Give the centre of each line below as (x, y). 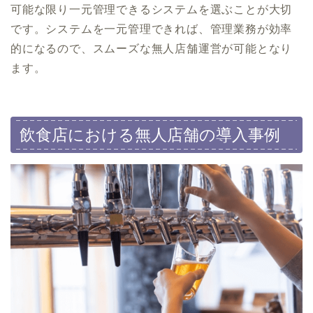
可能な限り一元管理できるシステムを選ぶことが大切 (152, 10)
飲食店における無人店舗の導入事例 (150, 134)
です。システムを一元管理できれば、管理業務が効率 (152, 29)
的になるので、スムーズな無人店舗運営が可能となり (152, 49)
